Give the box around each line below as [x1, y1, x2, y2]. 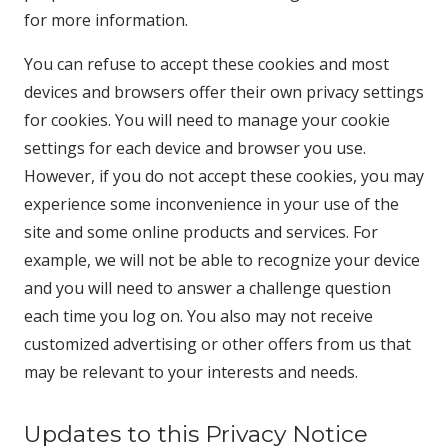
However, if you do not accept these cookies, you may [24, 165, 424, 187]
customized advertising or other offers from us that [24, 333, 411, 355]
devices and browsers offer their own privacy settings [24, 81, 424, 103]
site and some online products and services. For [24, 221, 378, 243]
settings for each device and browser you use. [24, 137, 366, 159]
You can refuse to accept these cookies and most [24, 53, 389, 75]
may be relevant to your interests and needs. [24, 361, 358, 383]
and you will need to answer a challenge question [24, 277, 391, 299]
